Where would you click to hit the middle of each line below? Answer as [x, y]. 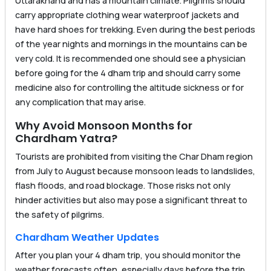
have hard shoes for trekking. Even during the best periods [135, 30]
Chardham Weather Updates [87, 238]
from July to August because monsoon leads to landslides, [135, 171]
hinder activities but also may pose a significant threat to [131, 200]
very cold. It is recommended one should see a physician [130, 59]
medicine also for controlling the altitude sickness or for [129, 88]
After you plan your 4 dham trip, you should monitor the [128, 255]
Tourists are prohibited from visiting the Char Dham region [134, 157]
